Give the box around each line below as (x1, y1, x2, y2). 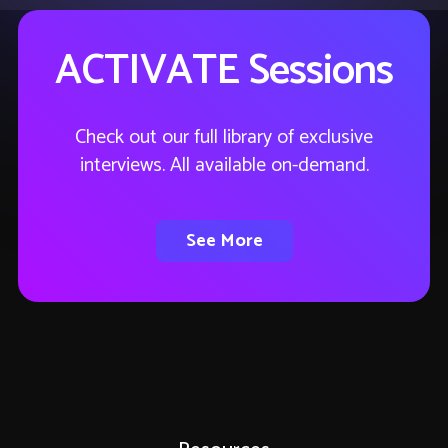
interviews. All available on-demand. (79, 149, 369, 183)
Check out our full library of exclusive (75, 121, 373, 155)
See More (185, 226, 263, 257)
